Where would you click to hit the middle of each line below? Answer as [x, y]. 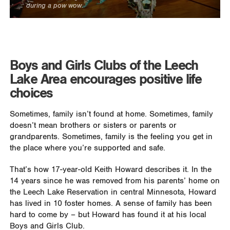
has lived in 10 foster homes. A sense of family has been [111, 204]
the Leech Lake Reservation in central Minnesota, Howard [113, 193]
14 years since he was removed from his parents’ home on [114, 181]
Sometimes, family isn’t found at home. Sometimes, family [111, 114]
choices [31, 94]
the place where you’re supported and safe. [87, 148]
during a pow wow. [54, 6]
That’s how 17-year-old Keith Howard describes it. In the [110, 170]
